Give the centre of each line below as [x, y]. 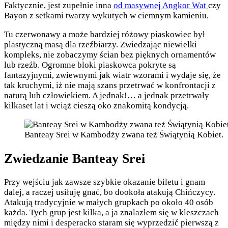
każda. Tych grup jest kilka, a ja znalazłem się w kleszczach [111, 213]
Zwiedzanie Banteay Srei [75, 158]
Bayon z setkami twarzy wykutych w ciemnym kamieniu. [106, 15]
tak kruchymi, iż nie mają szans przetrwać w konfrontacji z [110, 85]
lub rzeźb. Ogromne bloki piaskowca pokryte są [90, 65]
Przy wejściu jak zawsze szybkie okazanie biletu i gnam [105, 182]
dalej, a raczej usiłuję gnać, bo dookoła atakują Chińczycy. [110, 192]
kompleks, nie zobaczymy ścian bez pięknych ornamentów [110, 54]
